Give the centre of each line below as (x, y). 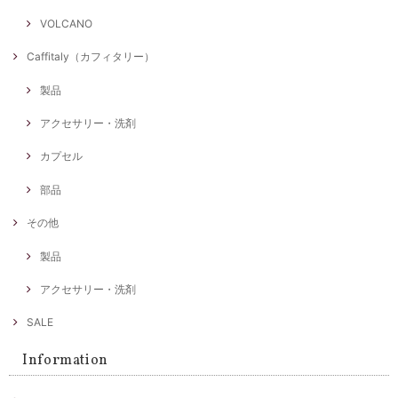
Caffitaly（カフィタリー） (91, 57)
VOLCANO (66, 23)
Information (66, 361)
